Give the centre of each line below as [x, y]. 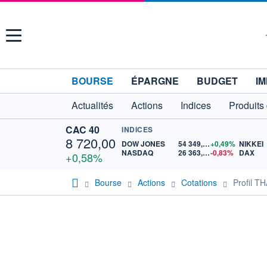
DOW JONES [143, 144]
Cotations [199, 182]
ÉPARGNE [155, 81]
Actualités [92, 105]
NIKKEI [252, 144]
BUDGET [217, 81]
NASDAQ [137, 153]
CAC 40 [83, 130]
